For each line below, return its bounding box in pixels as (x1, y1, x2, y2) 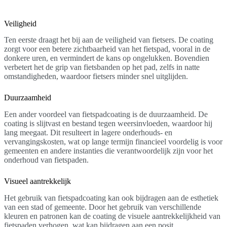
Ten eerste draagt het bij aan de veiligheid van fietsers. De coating (4, 35, 213, 45)
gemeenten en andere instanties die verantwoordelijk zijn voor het (4, 146, 213, 156)
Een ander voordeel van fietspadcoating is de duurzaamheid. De (4, 110, 208, 119)
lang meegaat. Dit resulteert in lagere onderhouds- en (4, 128, 172, 137)
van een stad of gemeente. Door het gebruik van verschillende (4, 202, 201, 211)
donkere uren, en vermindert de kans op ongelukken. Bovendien (4, 54, 209, 63)
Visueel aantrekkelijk (4, 177, 71, 186)
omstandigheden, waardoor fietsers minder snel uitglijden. (4, 72, 188, 81)
